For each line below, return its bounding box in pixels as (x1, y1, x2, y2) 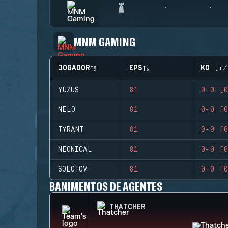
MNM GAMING (74, 34, 135, 49)
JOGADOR (58, 64, 90, 72)
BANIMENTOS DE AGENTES (49, 179, 163, 193)
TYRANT (58, 126, 83, 134)
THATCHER (109, 203, 146, 211)
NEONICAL (58, 146, 92, 154)
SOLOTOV (58, 165, 88, 174)
